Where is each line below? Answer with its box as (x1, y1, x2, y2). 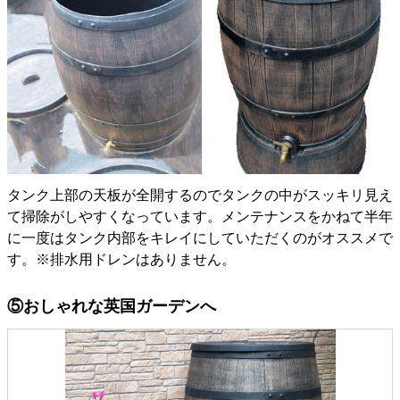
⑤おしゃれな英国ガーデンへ (7, 296, 216, 315)
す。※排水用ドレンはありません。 (7, 251, 236, 267)
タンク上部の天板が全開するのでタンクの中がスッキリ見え (7, 187, 393, 203)
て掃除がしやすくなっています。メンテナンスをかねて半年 (7, 208, 393, 224)
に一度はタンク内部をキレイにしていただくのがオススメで (7, 229, 393, 246)
